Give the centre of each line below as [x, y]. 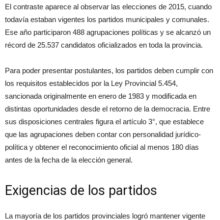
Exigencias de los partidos [81, 191]
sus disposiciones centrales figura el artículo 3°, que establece [104, 122]
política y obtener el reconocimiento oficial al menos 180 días [102, 147]
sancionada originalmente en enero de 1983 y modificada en [101, 96]
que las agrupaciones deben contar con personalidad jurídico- [103, 135]
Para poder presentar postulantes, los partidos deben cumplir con [109, 71]
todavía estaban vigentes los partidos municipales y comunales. [107, 20]
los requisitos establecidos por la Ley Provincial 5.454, [91, 83]
